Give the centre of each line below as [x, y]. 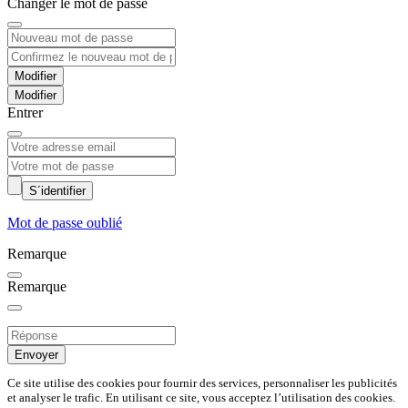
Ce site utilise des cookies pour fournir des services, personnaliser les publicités [202, 383]
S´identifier [57, 191]
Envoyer [36, 355]
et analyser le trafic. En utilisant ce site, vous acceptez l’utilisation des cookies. [201, 398]
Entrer [25, 113]
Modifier [36, 96]
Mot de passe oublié [65, 223]
